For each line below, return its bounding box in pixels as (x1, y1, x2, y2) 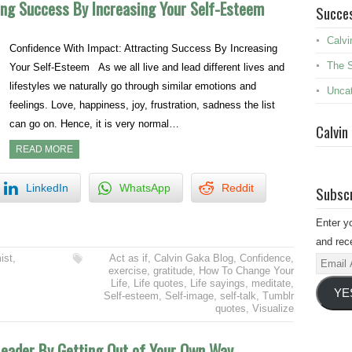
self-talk (219, 290, 256, 302)
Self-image (164, 290, 214, 302)
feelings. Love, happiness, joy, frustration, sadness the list (9, 99, 276, 112)
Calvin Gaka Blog (153, 252, 233, 265)
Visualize (251, 302, 294, 315)
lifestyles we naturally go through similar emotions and (9, 80, 257, 93)
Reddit (222, 181, 254, 195)
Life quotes (133, 277, 184, 290)
